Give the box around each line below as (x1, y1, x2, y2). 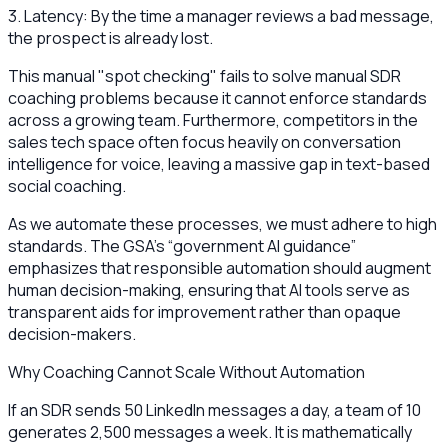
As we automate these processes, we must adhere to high (8, 213, 437, 236)
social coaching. (8, 175, 126, 198)
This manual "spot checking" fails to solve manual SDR (8, 65, 401, 88)
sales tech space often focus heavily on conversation (8, 131, 401, 154)
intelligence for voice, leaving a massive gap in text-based (8, 153, 430, 176)
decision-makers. (8, 323, 136, 346)
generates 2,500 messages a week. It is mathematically (8, 421, 412, 444)
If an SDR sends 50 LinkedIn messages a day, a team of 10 (8, 399, 421, 422)
